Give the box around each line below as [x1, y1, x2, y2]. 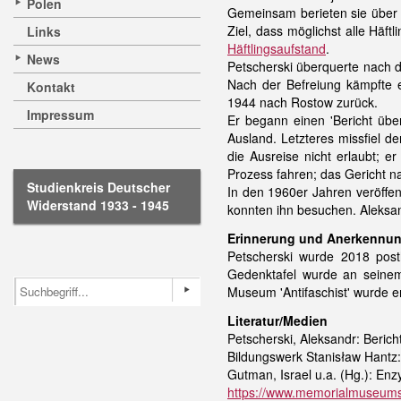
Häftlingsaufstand [227, 39, 326, 57]
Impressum [27, 106, 94, 124]
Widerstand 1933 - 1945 [27, 196, 169, 214]
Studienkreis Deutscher [27, 178, 170, 196]
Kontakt [27, 78, 75, 96]
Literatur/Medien [227, 311, 328, 329]
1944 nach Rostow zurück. [227, 93, 378, 111]
